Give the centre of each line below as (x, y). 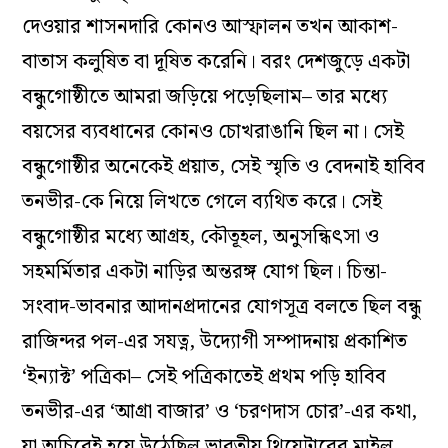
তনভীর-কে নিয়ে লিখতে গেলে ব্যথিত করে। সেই (202, 201)
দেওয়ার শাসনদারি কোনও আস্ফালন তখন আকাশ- (210, 26)
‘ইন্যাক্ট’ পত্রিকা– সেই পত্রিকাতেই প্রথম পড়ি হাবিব (204, 376)
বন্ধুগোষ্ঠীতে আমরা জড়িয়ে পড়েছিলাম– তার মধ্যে (205, 96)
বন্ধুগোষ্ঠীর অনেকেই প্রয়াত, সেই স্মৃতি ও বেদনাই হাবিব (224, 166)
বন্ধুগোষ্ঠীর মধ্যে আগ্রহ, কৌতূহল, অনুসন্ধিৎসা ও (201, 236)
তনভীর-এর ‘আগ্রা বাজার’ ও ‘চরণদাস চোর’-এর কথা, (220, 411)
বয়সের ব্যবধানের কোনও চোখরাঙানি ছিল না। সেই (213, 131)
